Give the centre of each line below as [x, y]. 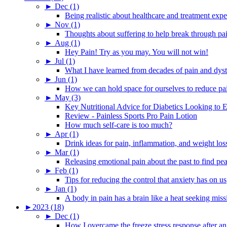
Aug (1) [67, 43]
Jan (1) [66, 188]
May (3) [68, 97]
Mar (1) [67, 152]
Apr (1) [67, 134]
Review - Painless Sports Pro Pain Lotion [131, 116]
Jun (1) [66, 79]
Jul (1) [65, 61]
